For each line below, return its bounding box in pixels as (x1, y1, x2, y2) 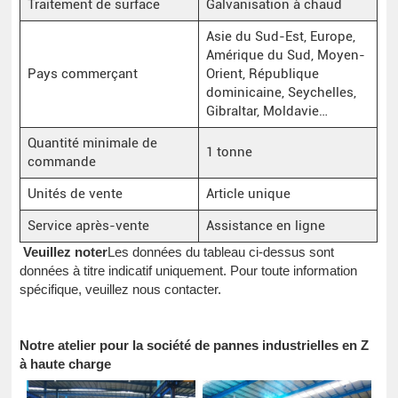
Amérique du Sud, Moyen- (205, 46, 365, 63)
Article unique (205, 185, 291, 202)
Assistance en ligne (205, 217, 325, 234)
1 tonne (205, 143, 252, 160)
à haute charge (20, 355, 112, 371)
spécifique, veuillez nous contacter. (20, 281, 222, 297)
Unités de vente (27, 185, 123, 202)
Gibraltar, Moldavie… (205, 102, 328, 119)
